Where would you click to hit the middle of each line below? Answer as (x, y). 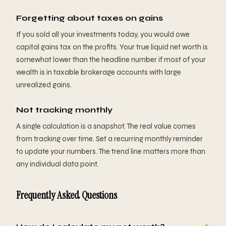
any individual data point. (57, 164)
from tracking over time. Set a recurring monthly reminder (109, 139)
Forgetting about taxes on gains (90, 18)
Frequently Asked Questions (67, 195)
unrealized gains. (44, 85)
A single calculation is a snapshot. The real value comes (106, 126)
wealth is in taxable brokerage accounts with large (99, 72)
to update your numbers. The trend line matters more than (111, 152)
